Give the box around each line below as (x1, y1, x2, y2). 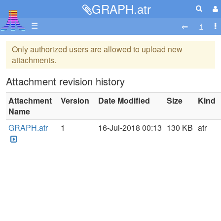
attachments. (12, 54, 56, 66)
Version (61, 95, 89, 106)
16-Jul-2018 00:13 (98, 122, 162, 133)
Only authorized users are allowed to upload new (12, 43, 183, 55)
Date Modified (98, 95, 150, 106)
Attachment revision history (6, 74, 125, 88)
